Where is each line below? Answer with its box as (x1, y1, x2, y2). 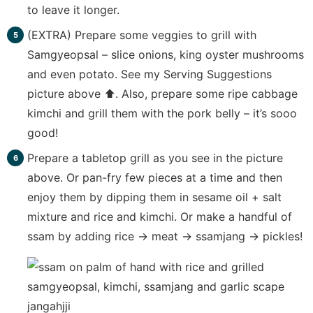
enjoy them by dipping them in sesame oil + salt (27, 190, 282, 205)
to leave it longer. (27, 3, 119, 17)
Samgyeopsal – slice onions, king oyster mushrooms (27, 48, 304, 62)
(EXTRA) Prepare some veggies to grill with (27, 28, 256, 43)
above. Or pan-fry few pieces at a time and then (27, 170, 282, 185)
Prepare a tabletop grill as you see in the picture (27, 151, 283, 166)
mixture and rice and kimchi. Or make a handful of (27, 210, 292, 224)
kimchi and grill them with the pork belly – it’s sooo (27, 106, 297, 121)
